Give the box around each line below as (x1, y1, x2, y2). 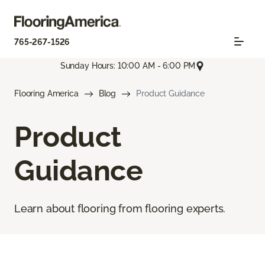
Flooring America (14, 88, 79, 98)
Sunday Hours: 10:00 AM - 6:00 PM (60, 61, 196, 71)
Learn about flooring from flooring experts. (14, 202, 226, 215)
